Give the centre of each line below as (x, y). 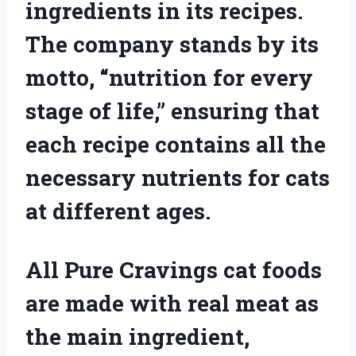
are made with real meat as (172, 303)
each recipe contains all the (176, 144)
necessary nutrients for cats (178, 177)
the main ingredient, (137, 336)
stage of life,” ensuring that (172, 110)
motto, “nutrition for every (169, 77)
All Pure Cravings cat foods (174, 269)
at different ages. (118, 211)
